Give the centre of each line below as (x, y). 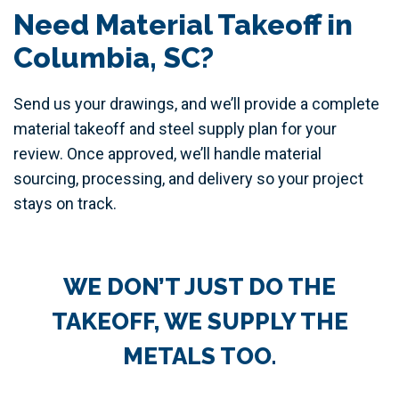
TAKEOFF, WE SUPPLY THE (199, 321)
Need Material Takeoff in (183, 24)
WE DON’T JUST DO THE (199, 286)
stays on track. (65, 203)
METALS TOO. (199, 356)
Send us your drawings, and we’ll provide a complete (196, 103)
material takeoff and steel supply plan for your (175, 128)
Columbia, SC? (114, 57)
